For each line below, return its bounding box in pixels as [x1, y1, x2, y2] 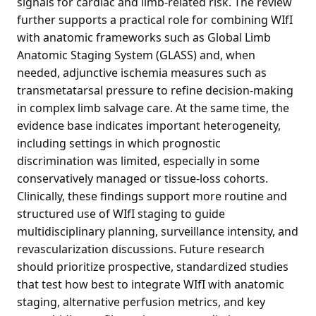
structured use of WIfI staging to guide [17, 205, 225, 221]
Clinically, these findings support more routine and [17, 188, 287, 204]
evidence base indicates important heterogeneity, [17, 117, 281, 133]
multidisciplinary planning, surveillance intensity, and [17, 223, 298, 239]
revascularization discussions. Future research [17, 241, 265, 257]
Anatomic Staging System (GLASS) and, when [17, 47, 255, 63]
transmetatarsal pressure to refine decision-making [17, 82, 293, 98]
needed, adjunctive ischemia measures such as [17, 64, 267, 80]
